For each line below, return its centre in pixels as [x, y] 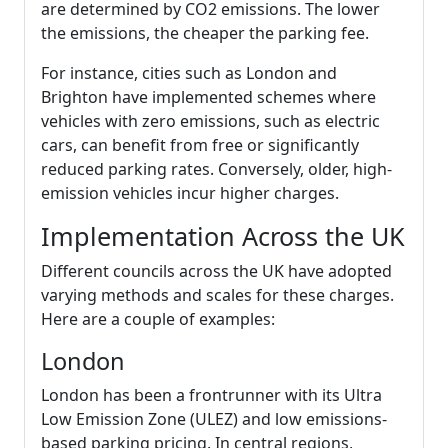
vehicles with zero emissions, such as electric [210, 121]
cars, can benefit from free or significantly [200, 145]
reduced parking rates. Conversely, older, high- [216, 169]
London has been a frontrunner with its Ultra [211, 395]
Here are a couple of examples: [158, 319]
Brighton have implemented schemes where [208, 97]
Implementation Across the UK [223, 236]
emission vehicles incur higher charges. [190, 193]
